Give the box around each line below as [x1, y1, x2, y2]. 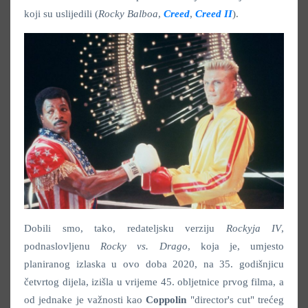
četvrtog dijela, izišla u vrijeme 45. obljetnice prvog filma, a [24, 276, 284, 288]
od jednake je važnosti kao [24, 294, 146, 306]
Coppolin [146, 294, 187, 306]
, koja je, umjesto [187, 241, 285, 252]
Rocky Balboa [98, 8, 158, 19]
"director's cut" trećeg [186, 294, 284, 306]
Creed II [195, 8, 232, 19]
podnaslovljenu [24, 241, 101, 252]
